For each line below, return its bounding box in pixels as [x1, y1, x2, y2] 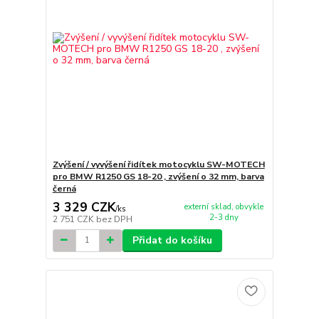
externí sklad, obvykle [184, 202, 263, 212]
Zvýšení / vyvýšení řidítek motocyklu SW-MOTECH [52, 159, 265, 171]
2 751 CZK [52, 213, 96, 225]
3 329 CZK [52, 198, 115, 216]
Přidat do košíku [132, 233, 212, 247]
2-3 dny [209, 212, 239, 223]
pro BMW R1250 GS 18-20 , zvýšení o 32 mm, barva [52, 171, 264, 183]
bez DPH [95, 213, 132, 225]
